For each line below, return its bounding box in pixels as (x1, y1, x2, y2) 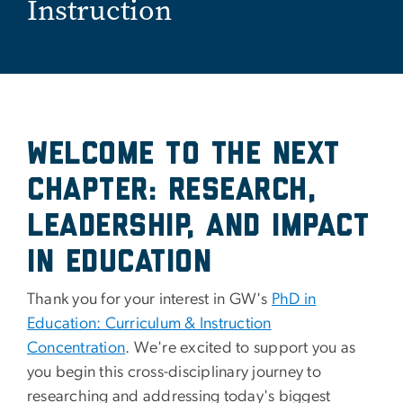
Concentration (27, 340, 126, 357)
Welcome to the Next (27, 140, 340, 169)
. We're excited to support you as (125, 340, 356, 357)
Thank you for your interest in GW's (27, 291, 272, 309)
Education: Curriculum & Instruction (27, 316, 272, 333)
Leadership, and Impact (27, 212, 369, 241)
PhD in (272, 291, 317, 309)
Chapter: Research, (27, 176, 316, 205)
